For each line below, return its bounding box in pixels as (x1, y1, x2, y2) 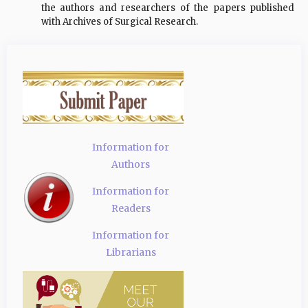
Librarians (105, 246, 156, 258)
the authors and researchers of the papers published (41, 2, 294, 14)
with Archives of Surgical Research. (41, 16, 198, 27)
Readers (111, 202, 151, 214)
